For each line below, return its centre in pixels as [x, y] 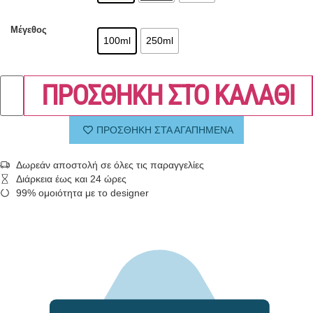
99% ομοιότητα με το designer [82, 192]
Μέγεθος [29, 30]
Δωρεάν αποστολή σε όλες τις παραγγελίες [110, 165]
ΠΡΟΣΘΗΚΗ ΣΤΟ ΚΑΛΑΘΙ [168, 95]
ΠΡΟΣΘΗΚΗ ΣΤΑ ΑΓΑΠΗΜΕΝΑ [165, 130]
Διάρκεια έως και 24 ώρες [71, 179]
